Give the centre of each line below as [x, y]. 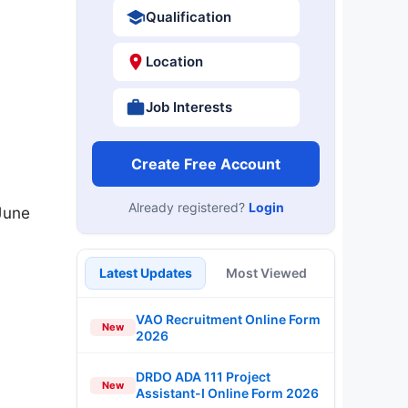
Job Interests [189, 107]
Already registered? [188, 207]
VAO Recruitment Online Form [228, 319]
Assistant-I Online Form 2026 [227, 393]
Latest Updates [145, 272]
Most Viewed [266, 272]
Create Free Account [206, 163]
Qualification [188, 16]
